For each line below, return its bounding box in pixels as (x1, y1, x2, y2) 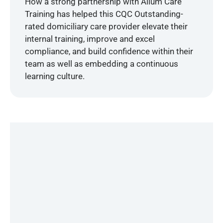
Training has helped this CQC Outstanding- (25, 8, 183, 19)
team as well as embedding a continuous (25, 58, 178, 69)
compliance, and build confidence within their (25, 46, 193, 56)
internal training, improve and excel (25, 33, 155, 44)
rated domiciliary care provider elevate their (25, 21, 188, 31)
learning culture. (25, 71, 85, 81)
